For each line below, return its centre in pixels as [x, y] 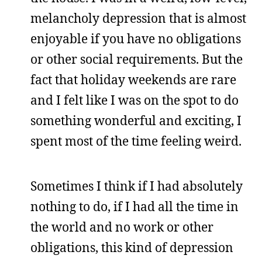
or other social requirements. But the [137, 59]
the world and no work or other [122, 227]
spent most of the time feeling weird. [136, 141]
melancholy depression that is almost [138, 18]
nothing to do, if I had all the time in [135, 206]
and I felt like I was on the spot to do [135, 100]
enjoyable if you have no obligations [136, 38]
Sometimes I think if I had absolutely [137, 186]
